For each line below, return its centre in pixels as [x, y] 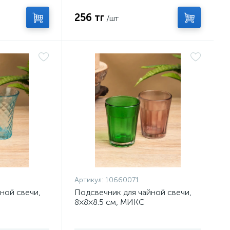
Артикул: [89, 180]
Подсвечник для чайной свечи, [133, 192]
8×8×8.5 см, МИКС [110, 202]
